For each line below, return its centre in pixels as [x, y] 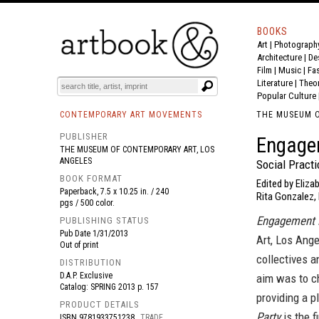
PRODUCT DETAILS [100, 304]
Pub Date [76, 234]
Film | [268, 70]
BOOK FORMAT [91, 178]
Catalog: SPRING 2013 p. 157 [113, 287]
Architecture [279, 57]
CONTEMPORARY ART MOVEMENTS [131, 115]
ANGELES [76, 161]
